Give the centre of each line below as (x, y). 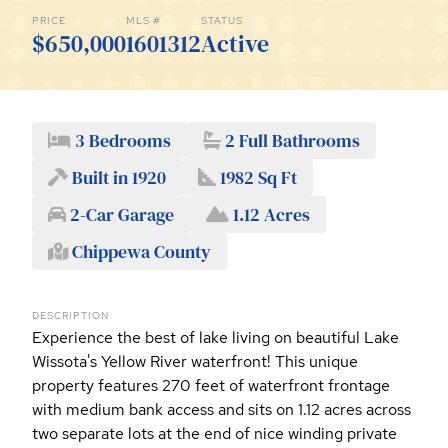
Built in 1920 (117, 178)
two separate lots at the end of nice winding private (214, 434)
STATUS (222, 21)
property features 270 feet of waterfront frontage (211, 386)
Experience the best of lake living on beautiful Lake (215, 338)
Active (235, 44)
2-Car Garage (120, 215)
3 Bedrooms (121, 141)
